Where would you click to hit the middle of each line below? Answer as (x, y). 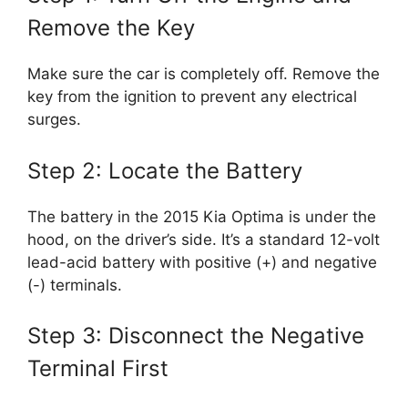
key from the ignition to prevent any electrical (192, 97)
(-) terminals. (75, 285)
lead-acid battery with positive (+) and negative (202, 262)
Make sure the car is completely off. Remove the (204, 74)
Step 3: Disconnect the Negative (196, 336)
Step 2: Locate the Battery (165, 170)
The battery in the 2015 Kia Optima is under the (202, 216)
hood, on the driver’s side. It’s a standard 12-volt (204, 239)
